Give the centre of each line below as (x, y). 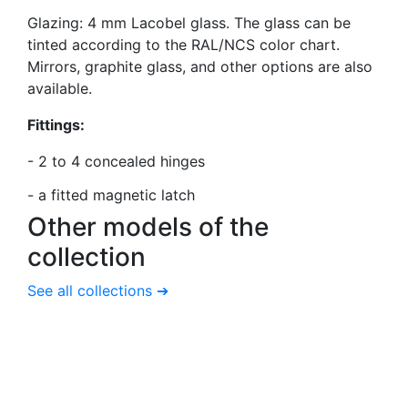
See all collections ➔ (98, 290)
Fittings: (56, 124)
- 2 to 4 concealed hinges (116, 161)
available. (60, 88)
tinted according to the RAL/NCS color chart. (184, 44)
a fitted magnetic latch (114, 194)
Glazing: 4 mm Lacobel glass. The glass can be (189, 22)
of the (234, 226)
